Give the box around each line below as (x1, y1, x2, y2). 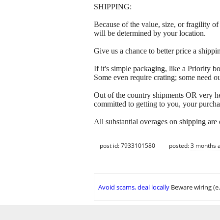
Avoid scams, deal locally (98, 183, 169, 192)
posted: (169, 141, 191, 150)
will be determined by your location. (94, 29, 206, 38)
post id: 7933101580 (100, 141, 155, 150)
